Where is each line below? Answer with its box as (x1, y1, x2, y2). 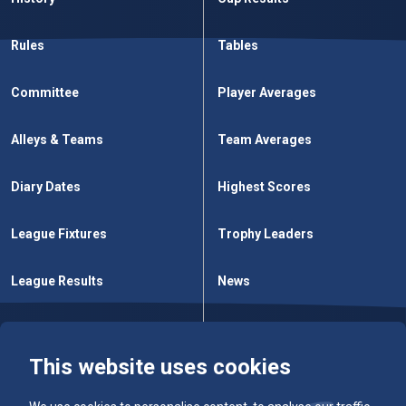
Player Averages (217, 85, 316, 100)
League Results (11, 274, 103, 288)
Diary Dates (11, 179, 81, 194)
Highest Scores (217, 179, 311, 194)
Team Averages (217, 132, 312, 147)
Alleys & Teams (11, 132, 103, 147)
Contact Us (217, 321, 285, 335)
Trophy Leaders (217, 227, 314, 241)
